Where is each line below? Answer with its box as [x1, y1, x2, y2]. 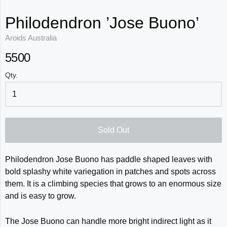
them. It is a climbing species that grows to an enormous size [5, 179, 221, 188]
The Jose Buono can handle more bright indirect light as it [5, 216, 211, 225]
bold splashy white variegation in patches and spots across [5, 167, 216, 176]
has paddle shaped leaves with [99, 155, 212, 164]
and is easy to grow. [5, 191, 76, 200]
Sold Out [98, 125, 129, 134]
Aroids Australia [5, 33, 57, 42]
